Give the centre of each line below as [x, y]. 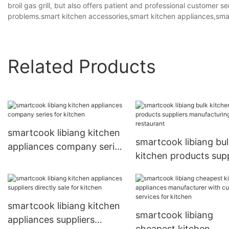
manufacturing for [175, 170]
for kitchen [31, 161]
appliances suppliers [51, 220]
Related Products [82, 66]
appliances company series [66, 147]
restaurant [158, 184]
